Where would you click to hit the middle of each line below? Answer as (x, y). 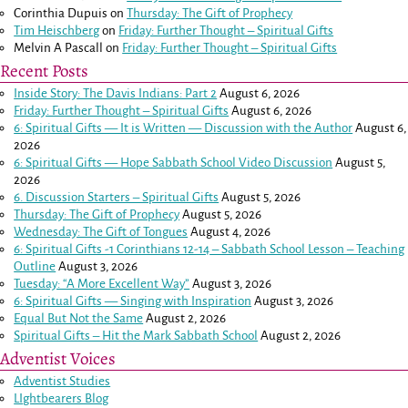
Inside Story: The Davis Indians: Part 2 (116, 94)
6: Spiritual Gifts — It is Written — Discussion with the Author (184, 128)
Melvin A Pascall (59, 48)
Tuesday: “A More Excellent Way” (102, 284)
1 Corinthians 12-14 (160, 250)
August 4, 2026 (231, 232)
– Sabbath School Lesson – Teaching (307, 250)
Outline (35, 267)
